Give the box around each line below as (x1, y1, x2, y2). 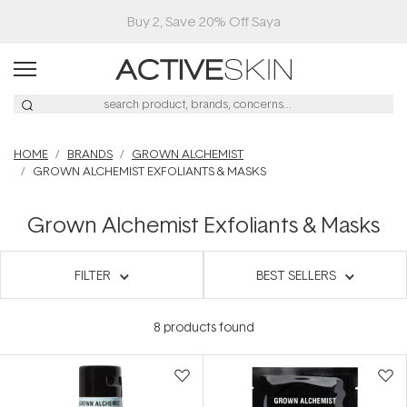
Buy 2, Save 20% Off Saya (126, 12, 281, 31)
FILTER (74, 266, 111, 283)
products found (160, 318, 254, 335)
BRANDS (67, 145, 113, 162)
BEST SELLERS (256, 266, 336, 283)
